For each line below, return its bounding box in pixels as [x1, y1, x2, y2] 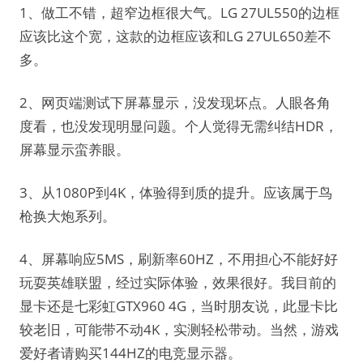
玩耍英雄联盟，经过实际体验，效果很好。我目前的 [19, 273, 336, 292]
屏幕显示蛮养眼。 [19, 140, 130, 159]
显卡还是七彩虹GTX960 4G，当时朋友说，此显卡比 [19, 297, 338, 315]
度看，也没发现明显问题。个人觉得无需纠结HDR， [19, 117, 338, 135]
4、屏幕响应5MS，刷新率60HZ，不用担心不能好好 [19, 250, 338, 268]
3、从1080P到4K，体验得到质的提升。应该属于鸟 [19, 183, 332, 202]
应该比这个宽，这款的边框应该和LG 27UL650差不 [19, 27, 331, 45]
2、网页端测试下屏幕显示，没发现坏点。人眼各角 [19, 93, 331, 112]
